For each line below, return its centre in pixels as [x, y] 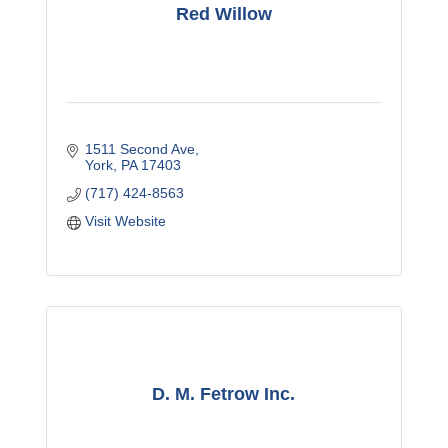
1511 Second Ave [139, 149]
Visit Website [125, 221]
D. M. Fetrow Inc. [224, 393]
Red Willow [223, 13]
